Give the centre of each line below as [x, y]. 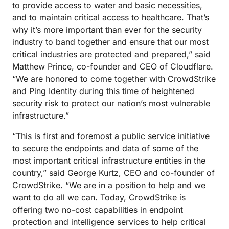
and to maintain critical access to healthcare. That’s [111, 17]
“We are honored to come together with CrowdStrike [114, 79]
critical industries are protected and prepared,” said [111, 54]
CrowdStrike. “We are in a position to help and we [109, 185]
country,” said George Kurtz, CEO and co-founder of [113, 173]
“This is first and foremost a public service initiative [111, 136]
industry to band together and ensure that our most [110, 42]
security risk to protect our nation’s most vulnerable [111, 103]
